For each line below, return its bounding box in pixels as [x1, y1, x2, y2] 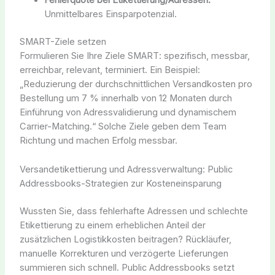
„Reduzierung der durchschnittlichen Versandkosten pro [19, 79, 252, 90]
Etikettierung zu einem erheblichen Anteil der [19, 219, 206, 231]
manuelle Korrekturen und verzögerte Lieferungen [19, 247, 228, 259]
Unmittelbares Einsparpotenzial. [44, 9, 177, 20]
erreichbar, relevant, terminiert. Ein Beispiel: [19, 64, 200, 76]
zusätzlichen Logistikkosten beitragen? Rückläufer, [19, 233, 231, 245]
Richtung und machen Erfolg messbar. [19, 135, 177, 147]
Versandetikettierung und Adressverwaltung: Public [19, 163, 233, 175]
